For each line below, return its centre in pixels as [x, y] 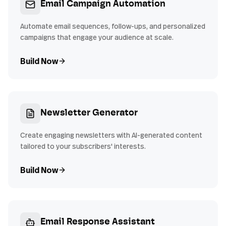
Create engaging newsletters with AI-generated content [111, 135]
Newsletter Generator [89, 113]
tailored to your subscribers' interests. [83, 146]
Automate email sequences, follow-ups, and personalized [113, 26]
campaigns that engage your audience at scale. [97, 37]
